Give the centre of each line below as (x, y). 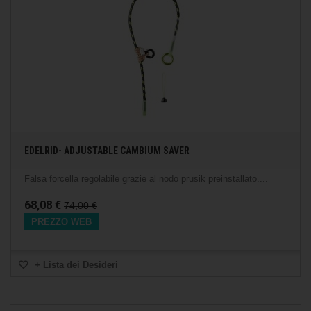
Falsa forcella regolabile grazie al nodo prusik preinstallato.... (146, 179)
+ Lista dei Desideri (75, 265)
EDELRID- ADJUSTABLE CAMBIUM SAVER (107, 151)
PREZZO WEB (61, 222)
